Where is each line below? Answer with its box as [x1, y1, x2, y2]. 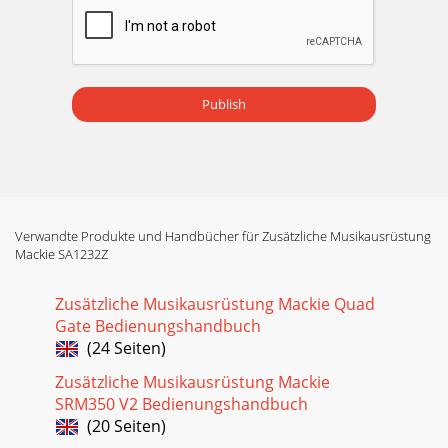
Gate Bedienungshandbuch [55, 314, 261, 337]
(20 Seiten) [79, 414, 166, 437]
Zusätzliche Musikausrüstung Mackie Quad [55, 292, 375, 315]
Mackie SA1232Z [15, 244, 108, 263]
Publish [202, 95, 246, 114]
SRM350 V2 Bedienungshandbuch [55, 392, 308, 415]
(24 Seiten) [79, 336, 166, 359]
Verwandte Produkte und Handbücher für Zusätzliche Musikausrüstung [15, 226, 431, 245]
